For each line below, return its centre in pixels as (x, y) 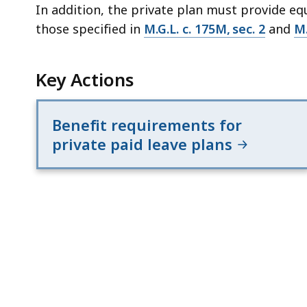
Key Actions (85, 79)
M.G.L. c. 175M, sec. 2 (205, 28)
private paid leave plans (144, 144)
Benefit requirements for (147, 124)
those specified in (90, 28)
